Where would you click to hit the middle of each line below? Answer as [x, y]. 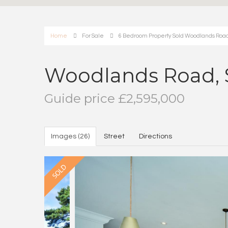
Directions [155, 136]
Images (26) [70, 136]
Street [114, 136]
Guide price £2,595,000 [115, 98]
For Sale [93, 36]
